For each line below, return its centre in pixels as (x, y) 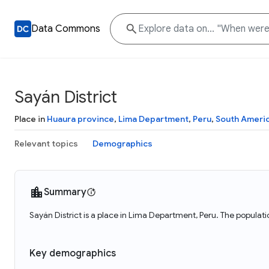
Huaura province (80, 119)
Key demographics (73, 253)
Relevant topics (46, 144)
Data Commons (66, 29)
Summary (65, 192)
